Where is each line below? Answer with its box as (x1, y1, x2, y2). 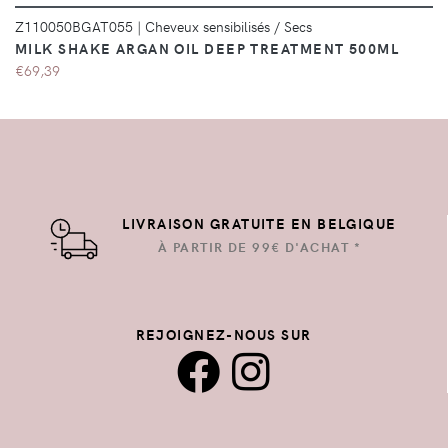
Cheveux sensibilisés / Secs (145, 16, 312, 37)
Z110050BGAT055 (15, 16, 137, 37)
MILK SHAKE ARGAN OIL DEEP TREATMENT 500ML (15, 38, 400, 59)
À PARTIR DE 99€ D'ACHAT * (157, 238, 361, 257)
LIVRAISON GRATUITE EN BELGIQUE (122, 213, 397, 234)
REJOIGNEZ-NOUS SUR (135, 324, 312, 345)
